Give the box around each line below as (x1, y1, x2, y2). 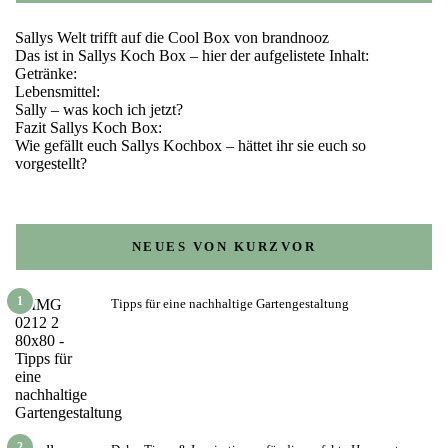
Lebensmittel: (15, 82, 100, 100)
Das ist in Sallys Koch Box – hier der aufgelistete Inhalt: (15, 46, 369, 64)
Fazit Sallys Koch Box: (15, 118, 162, 136)
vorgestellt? (15, 154, 87, 172)
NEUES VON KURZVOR (131, 238, 317, 254)
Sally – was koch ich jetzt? (15, 100, 183, 118)
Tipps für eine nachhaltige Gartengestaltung (111, 295, 349, 311)
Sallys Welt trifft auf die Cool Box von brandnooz (15, 28, 329, 46)
